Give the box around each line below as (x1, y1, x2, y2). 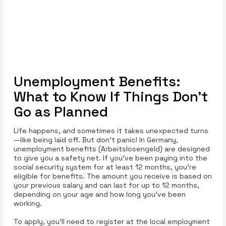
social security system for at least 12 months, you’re (13, 162, 196, 172)
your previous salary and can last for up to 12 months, (13, 181, 199, 190)
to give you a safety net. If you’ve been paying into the (13, 153, 207, 163)
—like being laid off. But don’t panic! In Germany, (13, 135, 178, 145)
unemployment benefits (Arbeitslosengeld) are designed (13, 144, 210, 154)
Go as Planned (13, 102, 108, 121)
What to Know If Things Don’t (13, 87, 208, 106)
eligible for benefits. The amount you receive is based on (13, 172, 212, 181)
